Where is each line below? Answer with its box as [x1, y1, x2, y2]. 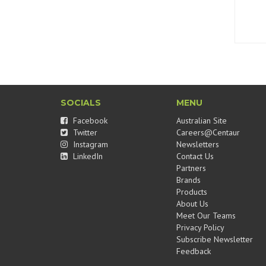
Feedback [176, 246, 211, 256]
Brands [176, 175, 201, 185]
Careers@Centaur [176, 127, 240, 138]
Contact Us [176, 151, 214, 161]
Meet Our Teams [176, 210, 236, 221]
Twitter [71, 127, 97, 138]
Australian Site [176, 115, 227, 126]
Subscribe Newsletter [176, 234, 253, 245]
